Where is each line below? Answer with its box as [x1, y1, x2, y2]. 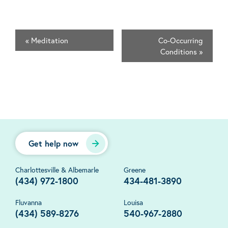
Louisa [124, 197, 144, 208]
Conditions [160, 46, 199, 57]
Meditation [29, 35, 68, 46]
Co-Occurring [158, 35, 203, 46]
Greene [124, 165, 146, 175]
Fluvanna [15, 197, 42, 208]
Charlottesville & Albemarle [15, 165, 99, 175]
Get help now [28, 138, 78, 149]
